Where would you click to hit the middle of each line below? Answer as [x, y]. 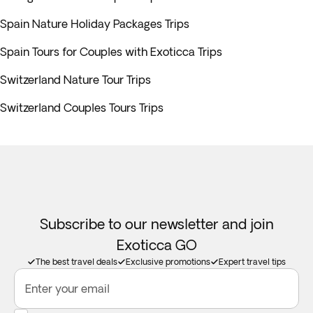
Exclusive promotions [168, 262]
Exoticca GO [156, 245]
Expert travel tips [252, 262]
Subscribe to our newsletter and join [156, 224]
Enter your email [67, 289]
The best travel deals [77, 262]
